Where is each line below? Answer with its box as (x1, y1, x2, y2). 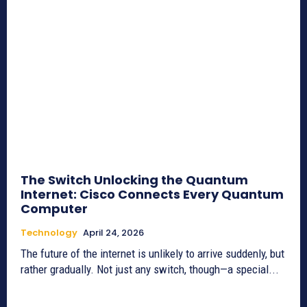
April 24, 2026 (83, 226, 144, 240)
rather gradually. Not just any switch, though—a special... (21, 262, 279, 277)
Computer (21, 200, 88, 218)
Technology (21, 226, 77, 240)
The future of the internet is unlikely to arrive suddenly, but (21, 247, 284, 261)
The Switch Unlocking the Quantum (21, 171, 248, 189)
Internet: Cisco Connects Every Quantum (21, 186, 284, 204)
